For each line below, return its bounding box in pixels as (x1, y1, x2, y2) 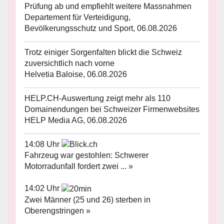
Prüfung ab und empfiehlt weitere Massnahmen (24, 1, 191, 10)
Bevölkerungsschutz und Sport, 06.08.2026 (24, 23, 177, 32)
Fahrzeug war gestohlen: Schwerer (24, 151, 148, 160)
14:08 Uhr (24, 139, 61, 148)
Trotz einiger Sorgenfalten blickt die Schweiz (24, 47, 182, 56)
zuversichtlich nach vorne (24, 58, 114, 67)
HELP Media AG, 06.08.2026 (24, 115, 127, 124)
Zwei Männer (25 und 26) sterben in (24, 195, 150, 204)
